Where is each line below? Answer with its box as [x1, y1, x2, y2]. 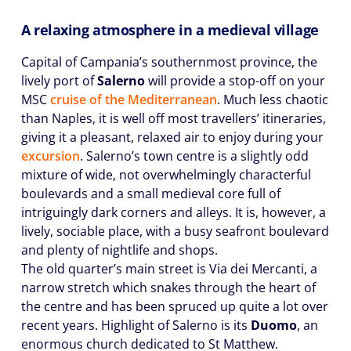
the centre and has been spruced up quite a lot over [21, 298, 328, 315]
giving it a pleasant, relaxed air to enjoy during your [21, 128, 324, 146]
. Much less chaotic [217, 91, 328, 108]
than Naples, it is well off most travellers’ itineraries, [21, 110, 326, 127]
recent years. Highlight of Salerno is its [21, 317, 251, 334]
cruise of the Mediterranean [50, 91, 217, 108]
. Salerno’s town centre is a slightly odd [80, 147, 309, 165]
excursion [21, 147, 80, 165]
